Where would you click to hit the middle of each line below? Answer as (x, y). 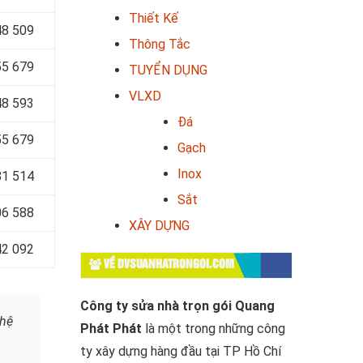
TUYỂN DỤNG (168, 70)
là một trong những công (213, 329)
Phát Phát (111, 329)
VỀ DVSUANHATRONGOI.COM (167, 265)
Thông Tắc (159, 44)
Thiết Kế (153, 18)
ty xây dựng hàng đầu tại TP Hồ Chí (180, 351)
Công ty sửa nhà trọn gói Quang (177, 306)
